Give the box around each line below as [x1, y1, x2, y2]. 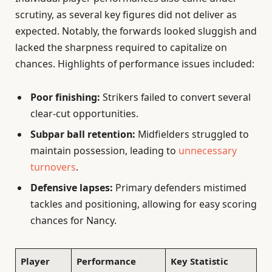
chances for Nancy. [30, 213, 117, 227]
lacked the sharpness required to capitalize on [15, 40, 227, 54]
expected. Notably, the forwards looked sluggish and [15, 24, 257, 38]
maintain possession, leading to [30, 143, 178, 157]
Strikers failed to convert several [100, 90, 251, 104]
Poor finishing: [30, 90, 100, 104]
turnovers [30, 160, 76, 174]
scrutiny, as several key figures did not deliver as [15, 7, 237, 21]
